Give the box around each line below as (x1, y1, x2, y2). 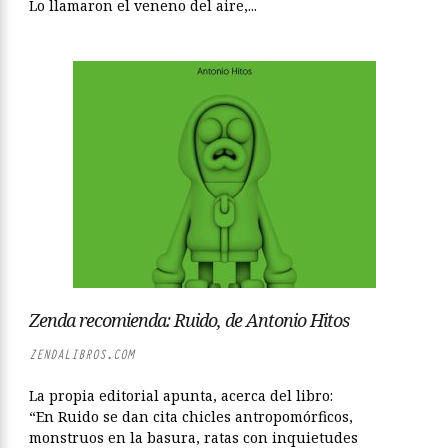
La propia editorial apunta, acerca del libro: (29, 386, 333, 405)
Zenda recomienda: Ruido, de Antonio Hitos (29, 308, 349, 332)
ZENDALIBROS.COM (29, 346, 134, 363)
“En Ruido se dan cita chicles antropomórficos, (29, 407, 353, 426)
